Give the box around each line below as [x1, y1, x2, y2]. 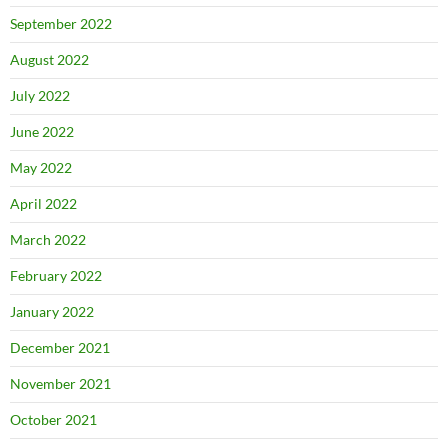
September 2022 [10, 15, 112, 33]
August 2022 [10, 51, 89, 69]
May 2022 [10, 159, 72, 177]
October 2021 [10, 411, 97, 429]
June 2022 [10, 123, 74, 141]
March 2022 [10, 231, 86, 249]
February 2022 [10, 267, 102, 285]
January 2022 [10, 303, 94, 321]
